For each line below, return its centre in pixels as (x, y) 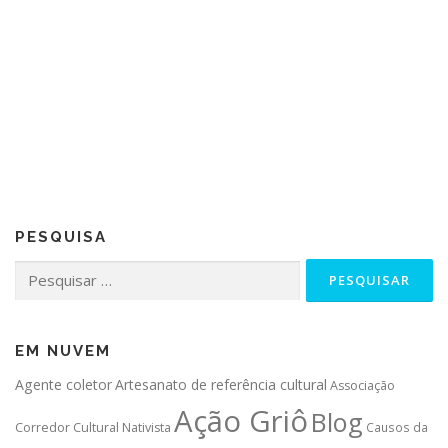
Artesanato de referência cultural (221, 385)
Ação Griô (241, 421)
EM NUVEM (63, 351)
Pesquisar (42, 269)
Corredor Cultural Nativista (93, 428)
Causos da (397, 427)
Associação (362, 386)
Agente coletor (63, 385)
